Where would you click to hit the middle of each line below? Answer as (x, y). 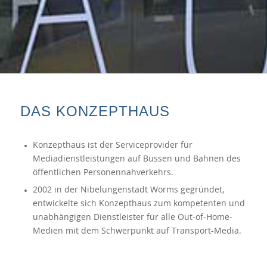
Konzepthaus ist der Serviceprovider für (112, 145)
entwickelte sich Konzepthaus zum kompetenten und (139, 204)
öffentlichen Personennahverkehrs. (103, 173)
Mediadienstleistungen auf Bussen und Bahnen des (136, 159)
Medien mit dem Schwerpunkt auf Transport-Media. (137, 231)
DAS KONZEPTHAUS (95, 111)
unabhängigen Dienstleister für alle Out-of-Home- (132, 217)
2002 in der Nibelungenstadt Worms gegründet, (128, 190)
